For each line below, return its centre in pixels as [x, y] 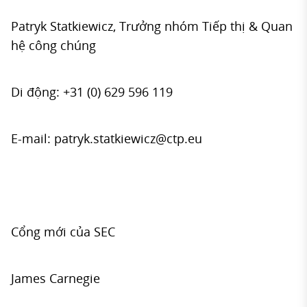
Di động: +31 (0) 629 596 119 [92, 92]
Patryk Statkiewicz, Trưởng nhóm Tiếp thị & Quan [152, 26]
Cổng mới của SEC [63, 232]
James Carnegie [56, 278]
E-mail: [33, 138]
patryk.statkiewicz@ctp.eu [128, 138]
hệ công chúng [53, 45]
